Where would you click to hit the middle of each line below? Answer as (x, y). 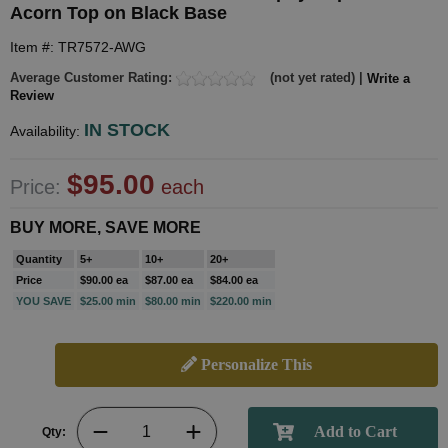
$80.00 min (173, 301)
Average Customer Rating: (93, 77)
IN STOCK (127, 130)
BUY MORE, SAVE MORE (105, 228)
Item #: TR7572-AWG (78, 47)
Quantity (39, 259)
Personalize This (254, 365)
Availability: (47, 131)
